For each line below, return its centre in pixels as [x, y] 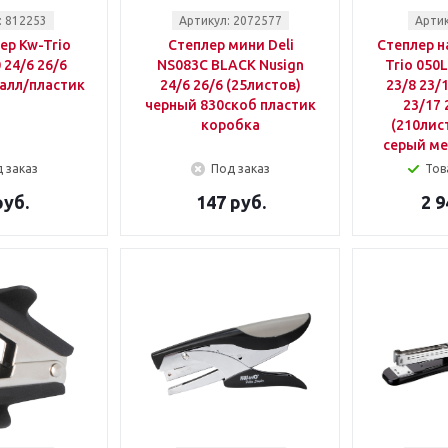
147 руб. [230, 202]
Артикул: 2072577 [230, 20]
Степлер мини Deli [230, 45]
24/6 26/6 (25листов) [230, 85]
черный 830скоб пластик [230, 105]
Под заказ [240, 168]
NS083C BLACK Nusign [230, 65]
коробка [230, 125]
